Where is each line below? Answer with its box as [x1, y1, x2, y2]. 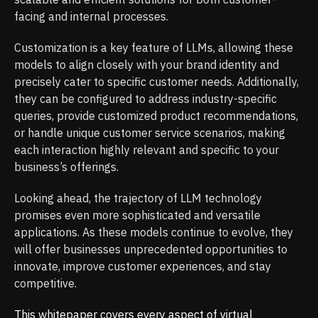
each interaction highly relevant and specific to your [14, 143, 279, 158]
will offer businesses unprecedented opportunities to [14, 242, 287, 257]
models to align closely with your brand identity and [14, 57, 279, 72]
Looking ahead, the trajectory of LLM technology [14, 191, 262, 206]
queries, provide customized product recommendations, [14, 109, 298, 124]
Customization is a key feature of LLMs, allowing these [14, 40, 293, 55]
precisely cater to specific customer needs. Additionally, [14, 75, 299, 89]
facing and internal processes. [14, 9, 168, 24]
